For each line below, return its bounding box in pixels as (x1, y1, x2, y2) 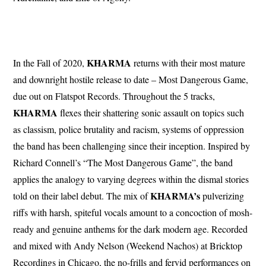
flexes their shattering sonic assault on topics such (58, 106, 245, 119)
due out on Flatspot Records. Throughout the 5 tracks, (13, 90, 216, 103)
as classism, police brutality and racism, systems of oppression (13, 123, 245, 136)
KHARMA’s (150, 189, 201, 203)
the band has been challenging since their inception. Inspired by (13, 140, 251, 153)
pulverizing (200, 189, 245, 202)
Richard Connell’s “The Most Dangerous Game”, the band (13, 156, 233, 169)
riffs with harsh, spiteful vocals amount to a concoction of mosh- (13, 206, 253, 219)
